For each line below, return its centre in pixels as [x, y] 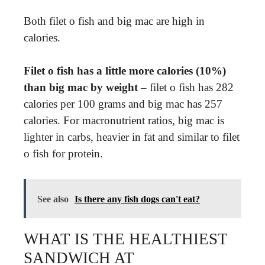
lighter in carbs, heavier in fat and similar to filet [132, 137]
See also [53, 199]
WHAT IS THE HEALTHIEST [126, 239]
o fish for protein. [63, 153]
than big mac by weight [81, 87]
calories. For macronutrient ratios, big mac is [124, 120]
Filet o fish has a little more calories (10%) [125, 71]
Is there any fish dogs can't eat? [137, 199]
